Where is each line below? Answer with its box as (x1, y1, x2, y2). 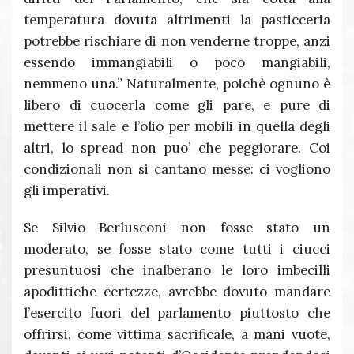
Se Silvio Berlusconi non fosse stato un (24, 219, 330, 236)
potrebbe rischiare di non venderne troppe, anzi (24, 32, 330, 50)
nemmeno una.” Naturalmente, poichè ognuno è (24, 75, 330, 92)
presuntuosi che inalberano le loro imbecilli (24, 262, 330, 279)
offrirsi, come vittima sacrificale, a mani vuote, (24, 326, 330, 343)
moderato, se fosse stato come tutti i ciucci (24, 240, 330, 258)
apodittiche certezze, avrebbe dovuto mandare (24, 283, 330, 300)
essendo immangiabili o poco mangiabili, (24, 54, 330, 71)
